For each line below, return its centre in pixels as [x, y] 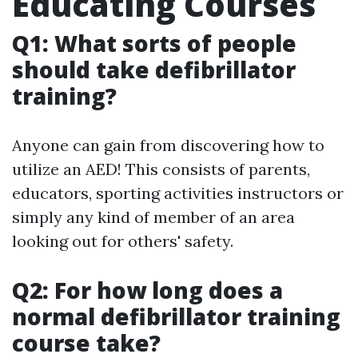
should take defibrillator [154, 70]
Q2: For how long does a [147, 290]
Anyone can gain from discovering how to [168, 145]
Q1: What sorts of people [154, 43]
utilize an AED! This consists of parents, [161, 169]
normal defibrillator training [176, 316]
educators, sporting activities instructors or [178, 193]
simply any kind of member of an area [153, 217]
